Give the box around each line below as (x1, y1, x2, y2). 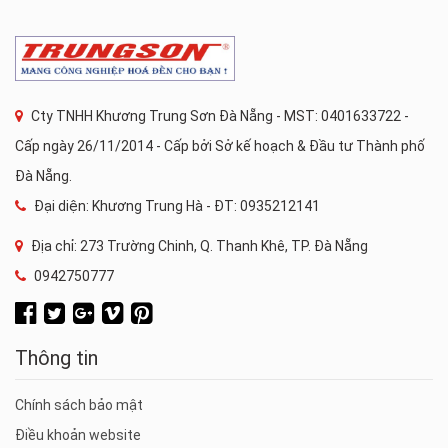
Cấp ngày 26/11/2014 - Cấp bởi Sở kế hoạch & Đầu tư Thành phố (15, 137, 425, 154)
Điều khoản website (15, 426, 141, 443)
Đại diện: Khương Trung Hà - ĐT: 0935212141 (31, 197, 320, 214)
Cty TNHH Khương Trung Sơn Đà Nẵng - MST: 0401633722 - (28, 107, 409, 124)
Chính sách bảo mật (15, 396, 143, 413)
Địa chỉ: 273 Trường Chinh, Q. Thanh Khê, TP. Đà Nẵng (28, 237, 368, 254)
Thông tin (15, 345, 98, 370)
